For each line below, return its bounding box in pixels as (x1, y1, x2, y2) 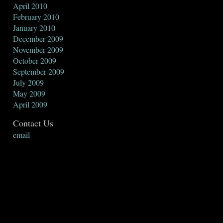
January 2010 (13, 22, 55, 33)
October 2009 (13, 55, 56, 66)
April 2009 (13, 99, 47, 110)
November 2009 (13, 44, 63, 55)
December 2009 (13, 33, 63, 44)
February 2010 (13, 11, 59, 22)
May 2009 (13, 88, 45, 99)
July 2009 (13, 77, 44, 88)
